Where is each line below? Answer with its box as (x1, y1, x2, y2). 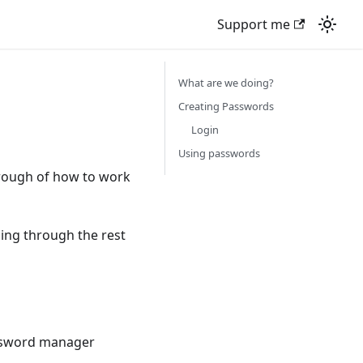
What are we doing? (178, 75, 274, 90)
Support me (216, 15, 290, 33)
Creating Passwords (178, 99, 274, 113)
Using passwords (178, 146, 260, 160)
